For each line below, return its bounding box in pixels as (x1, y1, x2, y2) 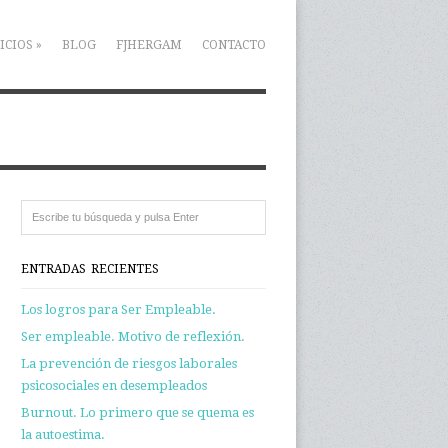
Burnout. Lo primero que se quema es (21, 405, 254, 420)
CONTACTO (202, 37, 266, 52)
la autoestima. (21, 427, 105, 442)
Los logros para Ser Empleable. (21, 302, 216, 317)
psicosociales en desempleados (21, 378, 207, 393)
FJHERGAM (116, 37, 182, 52)
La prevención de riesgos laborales (21, 356, 237, 371)
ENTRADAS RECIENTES (21, 262, 159, 276)
